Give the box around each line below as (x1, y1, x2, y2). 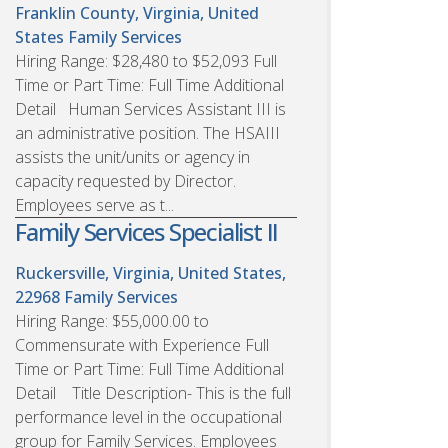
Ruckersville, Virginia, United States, (15, 261, 286, 284)
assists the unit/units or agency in (15, 145, 250, 168)
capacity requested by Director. (15, 169, 236, 192)
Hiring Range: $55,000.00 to (15, 309, 209, 332)
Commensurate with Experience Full (15, 333, 269, 356)
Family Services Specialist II (15, 214, 279, 248)
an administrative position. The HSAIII (15, 121, 280, 144)
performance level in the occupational (15, 405, 282, 428)
